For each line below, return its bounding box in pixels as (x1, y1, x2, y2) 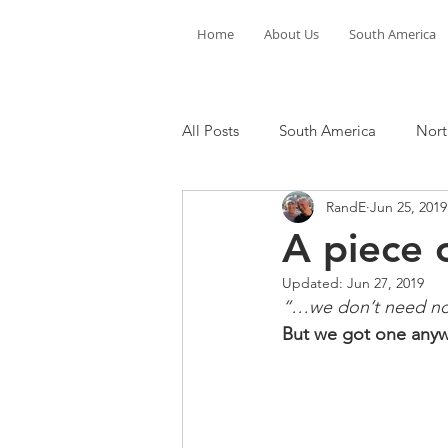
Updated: (282, 274, 347, 292)
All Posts (182, 120, 239, 140)
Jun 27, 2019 (347, 274, 424, 292)
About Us (264, 25, 319, 43)
